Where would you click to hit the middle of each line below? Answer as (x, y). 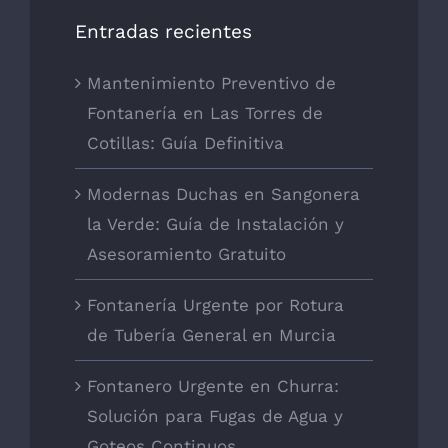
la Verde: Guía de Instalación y (215, 224)
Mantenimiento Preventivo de (211, 83)
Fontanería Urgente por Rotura (215, 305)
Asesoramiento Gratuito (186, 254)
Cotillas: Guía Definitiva (185, 143)
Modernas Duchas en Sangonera (223, 194)
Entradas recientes (163, 31)
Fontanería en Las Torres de (205, 113)
